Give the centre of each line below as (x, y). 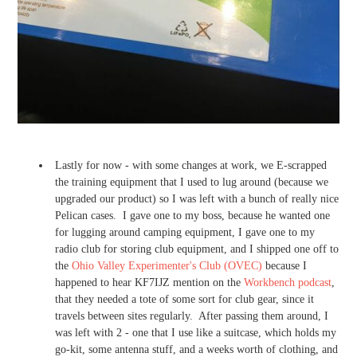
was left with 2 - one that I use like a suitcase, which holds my (196, 333)
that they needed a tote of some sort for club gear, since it (184, 300)
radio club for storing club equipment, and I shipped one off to (197, 249)
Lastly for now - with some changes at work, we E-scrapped (191, 166)
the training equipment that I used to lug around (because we (192, 182)
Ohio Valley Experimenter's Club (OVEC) (167, 266)
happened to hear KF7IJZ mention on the (149, 283)
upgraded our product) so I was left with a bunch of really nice (197, 199)
